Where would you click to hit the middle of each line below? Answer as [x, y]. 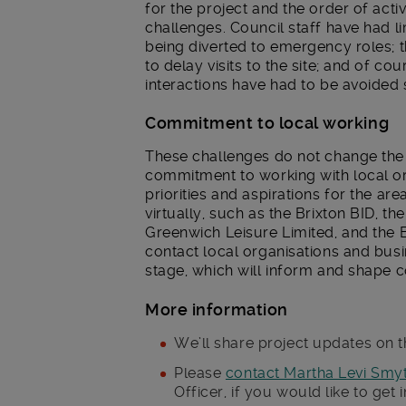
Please [200, 372]
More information [217, 309]
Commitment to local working [267, 123]
